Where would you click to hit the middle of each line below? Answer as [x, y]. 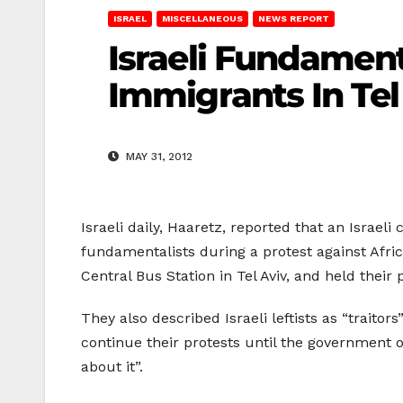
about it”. [112, 367]
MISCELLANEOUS [202, 18]
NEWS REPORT [294, 18]
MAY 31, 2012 [157, 157]
